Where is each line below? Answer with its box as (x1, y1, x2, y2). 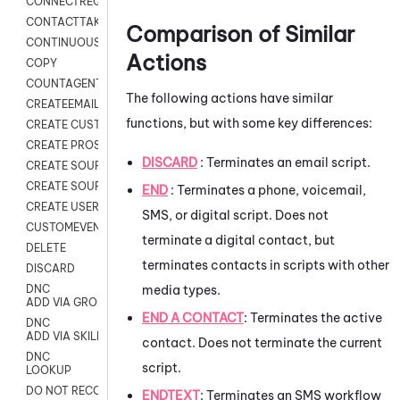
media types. (142, 281, 221, 298)
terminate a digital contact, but (142, 231, 335, 248)
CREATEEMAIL (26, 97, 100, 112)
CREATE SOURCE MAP (26, 179, 143, 194)
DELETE (26, 241, 66, 255)
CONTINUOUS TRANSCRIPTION (26, 36, 193, 50)
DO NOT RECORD (26, 384, 117, 398)
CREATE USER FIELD (26, 200, 132, 214)
